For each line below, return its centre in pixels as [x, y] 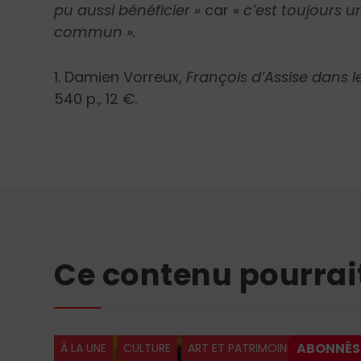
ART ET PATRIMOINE [241, 349]
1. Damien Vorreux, [120, 77]
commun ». [95, 31]
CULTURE [147, 349]
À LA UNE [84, 349]
